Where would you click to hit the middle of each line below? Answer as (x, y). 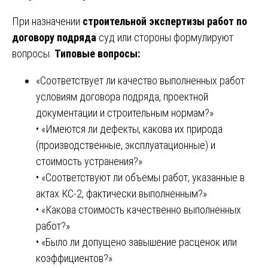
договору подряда (54, 37)
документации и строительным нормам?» (125, 112)
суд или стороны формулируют (165, 37)
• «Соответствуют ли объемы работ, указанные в (140, 177)
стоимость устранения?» (89, 161)
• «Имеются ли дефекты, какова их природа (129, 129)
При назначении (47, 21)
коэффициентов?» (74, 258)
